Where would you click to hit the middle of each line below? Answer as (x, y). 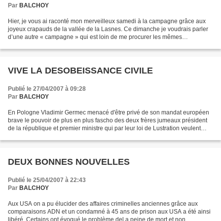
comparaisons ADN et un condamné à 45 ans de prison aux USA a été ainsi (109, 212)
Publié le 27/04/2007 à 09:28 (47, 89)
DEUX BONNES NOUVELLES (69, 162)
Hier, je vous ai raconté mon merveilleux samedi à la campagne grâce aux (107, 21)
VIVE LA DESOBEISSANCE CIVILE (80, 71)
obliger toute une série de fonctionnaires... (64, 136)
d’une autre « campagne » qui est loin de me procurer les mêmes (95, 37)
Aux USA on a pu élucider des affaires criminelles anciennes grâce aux (103, 204)
